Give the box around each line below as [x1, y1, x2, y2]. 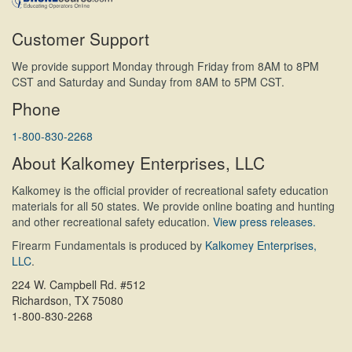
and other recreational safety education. [12, 213, 213, 229]
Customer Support [12, 26, 149, 50]
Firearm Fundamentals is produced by [12, 236, 205, 253]
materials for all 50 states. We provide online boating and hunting [12, 197, 335, 214]
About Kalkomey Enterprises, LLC [12, 150, 265, 174]
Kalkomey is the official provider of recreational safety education [12, 181, 328, 198]
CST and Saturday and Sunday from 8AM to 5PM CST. [12, 73, 284, 90]
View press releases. [213, 213, 316, 229]
